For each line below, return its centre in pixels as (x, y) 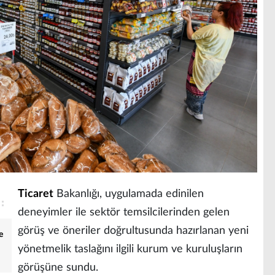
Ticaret (36, 194)
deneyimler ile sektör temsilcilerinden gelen (124, 212)
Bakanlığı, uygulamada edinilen (129, 194)
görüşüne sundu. (58, 267)
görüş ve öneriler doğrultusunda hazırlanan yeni (133, 230)
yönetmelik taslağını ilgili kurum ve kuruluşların (130, 249)
